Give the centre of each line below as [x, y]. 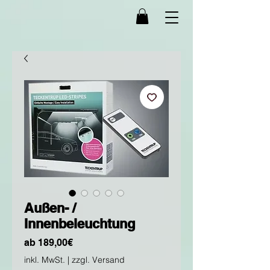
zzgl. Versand [98, 260]
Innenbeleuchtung [80, 224]
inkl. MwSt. [45, 260]
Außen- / [50, 208]
